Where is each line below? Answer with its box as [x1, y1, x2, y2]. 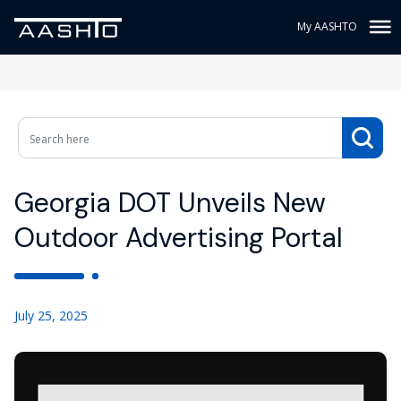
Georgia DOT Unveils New [14, 185, 326, 220]
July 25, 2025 [14, 307, 88, 324]
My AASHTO [297, 19, 357, 34]
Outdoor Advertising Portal [14, 220, 343, 255]
